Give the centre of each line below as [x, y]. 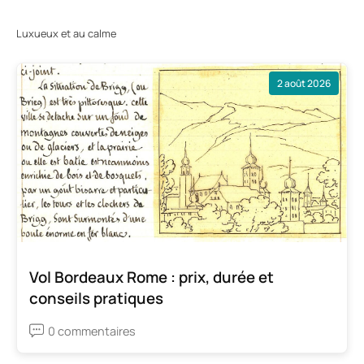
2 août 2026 [304, 83]
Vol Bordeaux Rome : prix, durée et [152, 277]
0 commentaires [92, 331]
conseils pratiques [96, 298]
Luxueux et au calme [66, 34]
